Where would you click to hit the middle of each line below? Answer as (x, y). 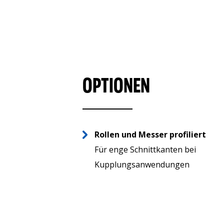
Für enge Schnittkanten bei (145, 149)
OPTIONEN (116, 85)
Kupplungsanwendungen (142, 164)
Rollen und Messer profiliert (150, 134)
